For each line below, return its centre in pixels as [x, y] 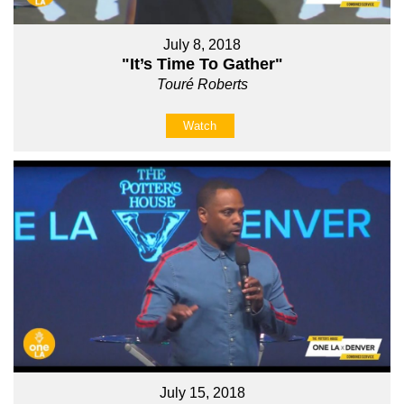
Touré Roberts [202, 84]
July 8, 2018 [202, 44]
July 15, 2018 [202, 393]
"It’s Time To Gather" [202, 64]
